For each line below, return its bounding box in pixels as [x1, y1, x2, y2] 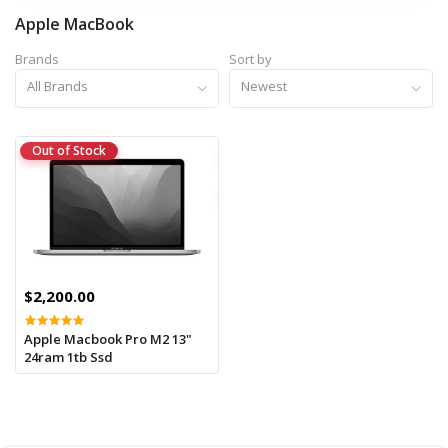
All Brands [27, 76, 89, 95]
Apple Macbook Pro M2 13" [24, 329, 192, 348]
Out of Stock [32, 141, 106, 159]
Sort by [229, 50, 272, 69]
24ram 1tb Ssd [24, 347, 113, 366]
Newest [241, 76, 288, 95]
